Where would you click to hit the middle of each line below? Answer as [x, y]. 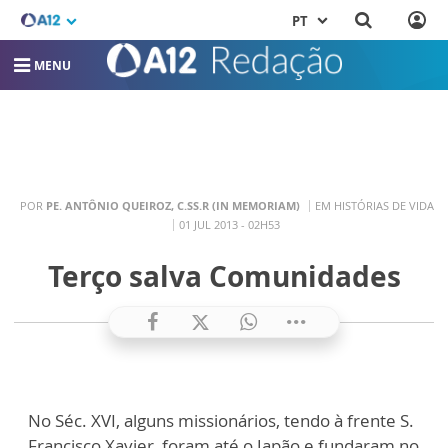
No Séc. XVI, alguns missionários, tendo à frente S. [221, 421]
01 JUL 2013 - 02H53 [229, 224]
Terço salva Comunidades [224, 276]
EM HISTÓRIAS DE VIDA [374, 205]
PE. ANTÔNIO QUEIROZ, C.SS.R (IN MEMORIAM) [172, 205]
